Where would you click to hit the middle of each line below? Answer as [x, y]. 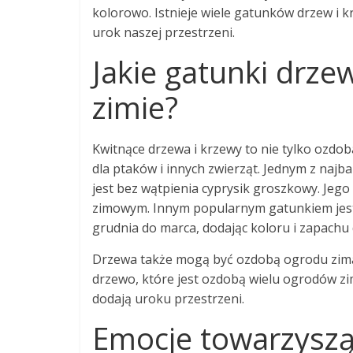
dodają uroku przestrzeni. [168, 299]
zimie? [135, 107]
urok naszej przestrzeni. [163, 32]
